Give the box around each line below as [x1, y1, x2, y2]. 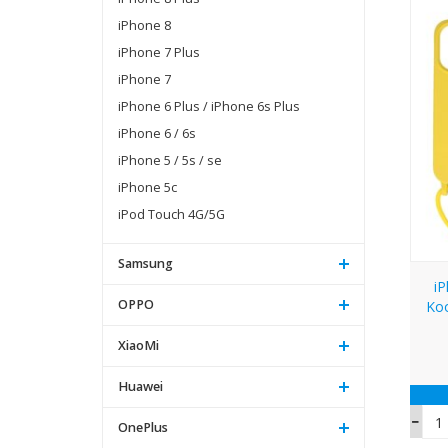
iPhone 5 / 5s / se [118, 151, 222, 169]
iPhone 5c [118, 178, 177, 196]
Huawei [118, 377, 163, 395]
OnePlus [118, 418, 168, 436]
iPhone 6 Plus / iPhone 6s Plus [118, 97, 300, 115]
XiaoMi [118, 336, 159, 354]
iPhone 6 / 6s [118, 124, 196, 142]
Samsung [118, 254, 173, 272]
